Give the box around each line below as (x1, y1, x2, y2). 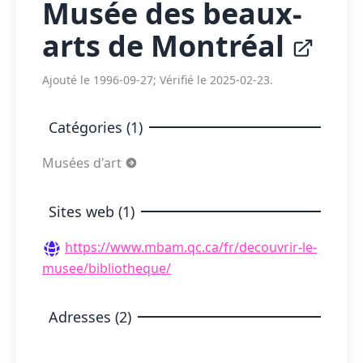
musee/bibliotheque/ (42, 258, 171, 277)
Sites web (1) (49, 202, 135, 221)
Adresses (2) (49, 306, 131, 327)
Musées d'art (42, 154, 125, 172)
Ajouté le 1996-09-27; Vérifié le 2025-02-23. (42, 72, 273, 88)
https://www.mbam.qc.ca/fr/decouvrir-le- (65, 238, 317, 256)
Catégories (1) (49, 117, 143, 137)
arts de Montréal (42, 26, 292, 66)
